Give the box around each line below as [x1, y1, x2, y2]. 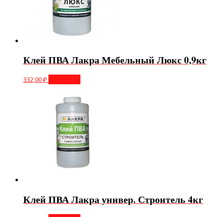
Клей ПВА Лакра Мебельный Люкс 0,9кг [23, 53, 206, 67]
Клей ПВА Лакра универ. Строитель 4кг [23, 192, 203, 206]
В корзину [49, 75, 80, 84]
